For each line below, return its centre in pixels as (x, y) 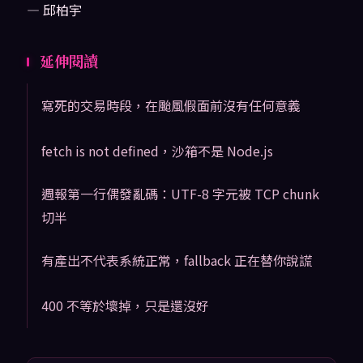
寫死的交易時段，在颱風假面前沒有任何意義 (171, 106)
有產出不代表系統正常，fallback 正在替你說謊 (176, 260)
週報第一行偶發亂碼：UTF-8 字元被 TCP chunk (180, 194)
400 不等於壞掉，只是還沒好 (125, 305)
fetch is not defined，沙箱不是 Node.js (157, 151)
